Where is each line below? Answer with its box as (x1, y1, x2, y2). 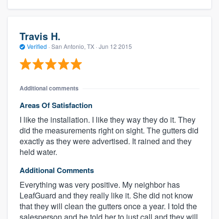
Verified (25, 42, 48, 50)
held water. (20, 146, 57, 158)
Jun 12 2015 (99, 42, 132, 50)
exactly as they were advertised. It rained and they (20, 135, 192, 147)
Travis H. (20, 28, 61, 43)
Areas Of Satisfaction (20, 100, 92, 111)
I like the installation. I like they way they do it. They (20, 114, 196, 126)
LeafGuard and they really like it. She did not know (20, 190, 193, 201)
